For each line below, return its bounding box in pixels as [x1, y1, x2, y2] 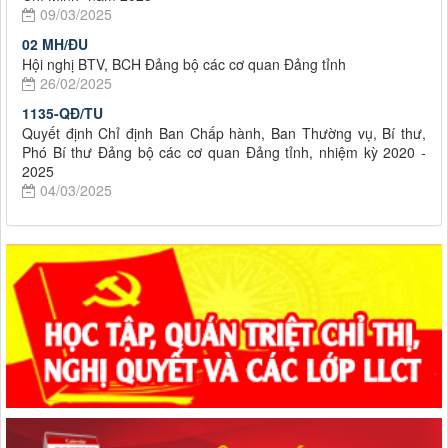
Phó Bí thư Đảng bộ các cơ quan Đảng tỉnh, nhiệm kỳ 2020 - [22, 142, 426, 163]
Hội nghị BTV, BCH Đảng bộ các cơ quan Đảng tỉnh [22, 54, 346, 75]
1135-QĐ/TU [22, 103, 103, 124]
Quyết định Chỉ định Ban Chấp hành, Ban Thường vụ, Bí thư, [22, 123, 426, 144]
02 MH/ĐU [22, 34, 88, 55]
